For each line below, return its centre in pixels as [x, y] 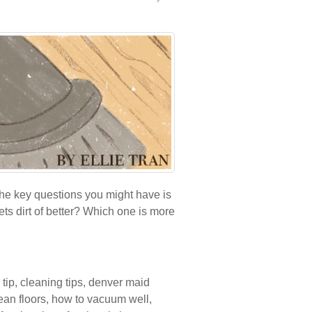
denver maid [119, 282]
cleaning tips [52, 282]
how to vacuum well [100, 299]
